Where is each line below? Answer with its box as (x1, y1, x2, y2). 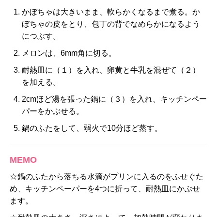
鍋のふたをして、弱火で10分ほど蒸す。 (22, 124, 162, 132)
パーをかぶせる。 (22, 107, 84, 115)
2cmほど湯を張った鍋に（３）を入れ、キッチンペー (22, 94, 207, 103)
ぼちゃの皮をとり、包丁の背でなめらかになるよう (22, 19, 200, 28)
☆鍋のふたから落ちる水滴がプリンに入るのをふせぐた (10, 172, 203, 181)
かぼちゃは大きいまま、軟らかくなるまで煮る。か (22, 7, 200, 16)
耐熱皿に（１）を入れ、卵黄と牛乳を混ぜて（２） (22, 65, 200, 74)
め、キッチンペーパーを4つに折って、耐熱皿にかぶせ (10, 184, 200, 193)
